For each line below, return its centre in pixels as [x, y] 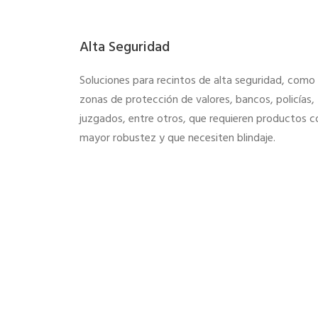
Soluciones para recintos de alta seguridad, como [197, 81]
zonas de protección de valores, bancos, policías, [197, 100]
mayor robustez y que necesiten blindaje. [179, 138]
